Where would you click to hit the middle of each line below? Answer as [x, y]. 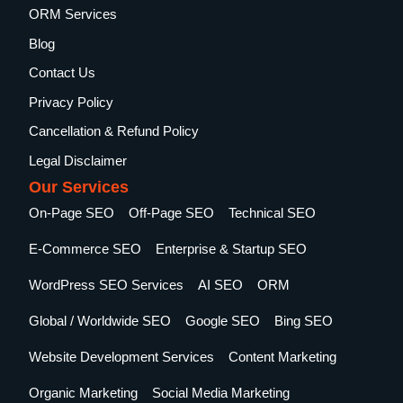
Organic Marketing [84, 392]
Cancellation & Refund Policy [114, 131]
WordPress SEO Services [107, 284]
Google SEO [223, 320]
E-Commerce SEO [85, 248]
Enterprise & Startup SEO [232, 248]
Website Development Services [122, 356]
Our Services [79, 187]
